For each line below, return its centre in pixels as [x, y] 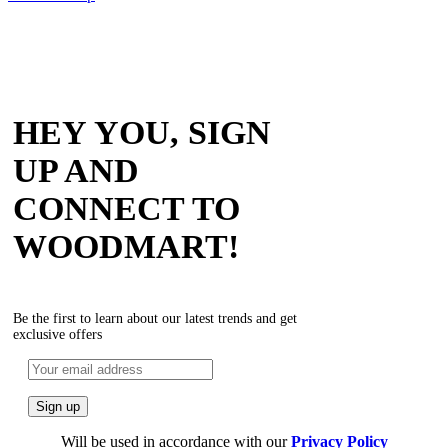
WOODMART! [126, 247]
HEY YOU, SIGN [142, 133]
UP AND [76, 171]
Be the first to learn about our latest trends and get [155, 319]
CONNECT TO [126, 209]
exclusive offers [57, 335]
